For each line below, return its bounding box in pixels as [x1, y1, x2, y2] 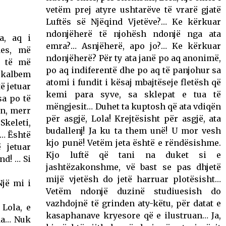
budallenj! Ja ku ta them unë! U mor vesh [46, 125, 221, 136]
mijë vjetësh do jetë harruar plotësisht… [46, 174, 221, 184]
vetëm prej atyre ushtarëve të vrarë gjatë [46, 4, 221, 15]
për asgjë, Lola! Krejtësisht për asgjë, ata [46, 113, 221, 124]
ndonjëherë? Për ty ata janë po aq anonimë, [46, 52, 221, 63]
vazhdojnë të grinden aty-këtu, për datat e [46, 198, 221, 208]
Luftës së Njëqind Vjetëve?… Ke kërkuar [46, 16, 221, 27]
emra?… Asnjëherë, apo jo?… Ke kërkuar [46, 40, 221, 51]
